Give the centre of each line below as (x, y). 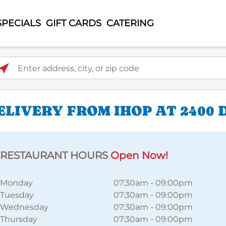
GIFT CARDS (73, 23)
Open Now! (139, 155)
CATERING (130, 23)
